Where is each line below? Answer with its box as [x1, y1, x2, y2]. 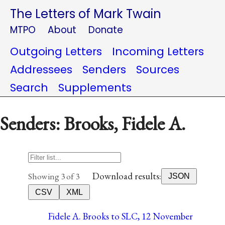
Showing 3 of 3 [28, 170, 79, 182]
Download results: [92, 170, 162, 183]
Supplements [58, 80, 132, 95]
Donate [88, 23, 123, 37]
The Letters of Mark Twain [10, 6, 161, 22]
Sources [136, 62, 179, 77]
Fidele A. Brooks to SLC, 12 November [48, 209, 193, 222]
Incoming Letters [112, 44, 204, 59]
